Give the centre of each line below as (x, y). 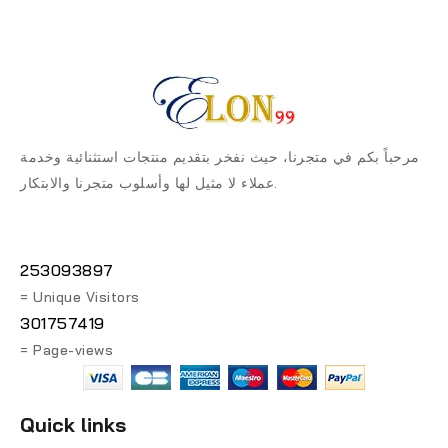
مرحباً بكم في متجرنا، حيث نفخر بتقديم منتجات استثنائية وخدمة (220, 156)
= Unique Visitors (80, 296)
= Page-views (66, 349)
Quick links (73, 424)
